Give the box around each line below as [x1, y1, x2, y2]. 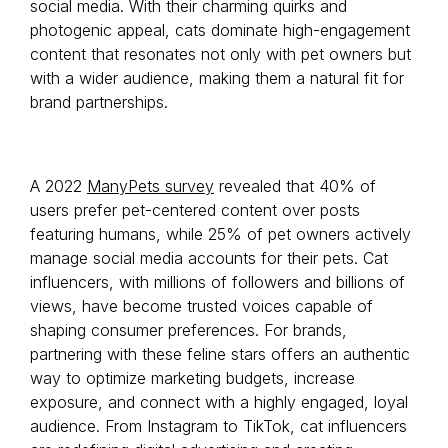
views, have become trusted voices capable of [30, 296, 373, 316]
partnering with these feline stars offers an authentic [30, 344, 410, 364]
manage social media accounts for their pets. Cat [30, 248, 388, 268]
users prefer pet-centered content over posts [30, 200, 360, 220]
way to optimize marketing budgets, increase [30, 368, 355, 388]
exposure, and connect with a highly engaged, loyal [30, 392, 408, 412]
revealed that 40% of [214, 176, 376, 196]
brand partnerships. [30, 92, 168, 112]
